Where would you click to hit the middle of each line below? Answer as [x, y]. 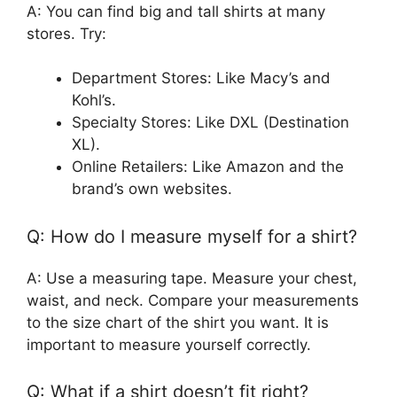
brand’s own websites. [152, 189]
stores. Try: [66, 33]
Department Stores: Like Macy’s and [201, 78]
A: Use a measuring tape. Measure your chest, [192, 278]
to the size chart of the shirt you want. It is [178, 322]
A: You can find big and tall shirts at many [176, 11]
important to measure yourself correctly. [169, 344]
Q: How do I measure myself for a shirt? [192, 236]
